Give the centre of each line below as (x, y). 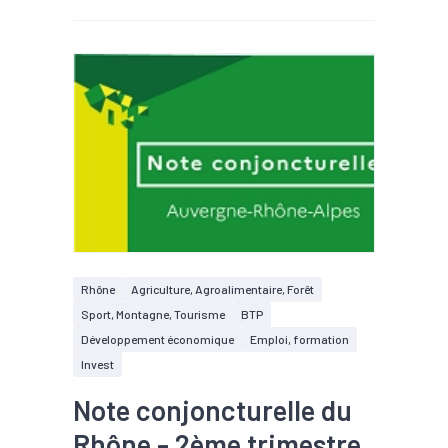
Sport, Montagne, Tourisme (153, 314)
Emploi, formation (299, 339)
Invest (97, 364)
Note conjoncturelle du (212, 410)
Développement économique (157, 339)
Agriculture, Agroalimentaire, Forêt (222, 289)
